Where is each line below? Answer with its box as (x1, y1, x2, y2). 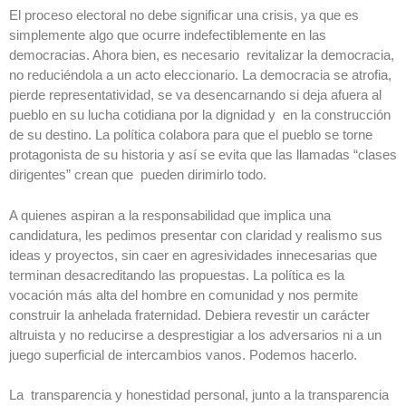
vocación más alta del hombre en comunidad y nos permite (9, 286, 358, 303)
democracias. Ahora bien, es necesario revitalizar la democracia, (9, 47, 394, 63)
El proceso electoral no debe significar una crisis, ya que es (9, 7, 359, 24)
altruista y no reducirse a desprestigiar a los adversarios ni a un (9, 326, 382, 343)
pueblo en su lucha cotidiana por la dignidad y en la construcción (9, 107, 391, 123)
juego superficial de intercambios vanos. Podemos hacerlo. (9, 346, 357, 362)
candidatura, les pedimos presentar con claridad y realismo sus (9, 227, 382, 243)
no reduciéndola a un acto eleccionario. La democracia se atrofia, (9, 67, 391, 83)
